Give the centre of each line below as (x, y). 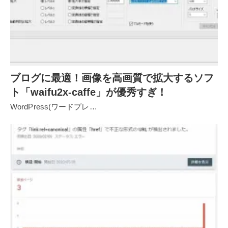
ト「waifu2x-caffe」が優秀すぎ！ (89, 92)
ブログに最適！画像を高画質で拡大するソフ (112, 78)
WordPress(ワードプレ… (54, 106)
